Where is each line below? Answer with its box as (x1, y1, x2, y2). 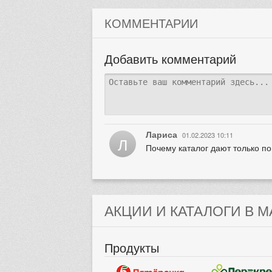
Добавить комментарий (104, 49, 236, 67)
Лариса (146, 127, 177, 140)
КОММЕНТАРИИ (104, 13, 198, 32)
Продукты (104, 238, 159, 256)
